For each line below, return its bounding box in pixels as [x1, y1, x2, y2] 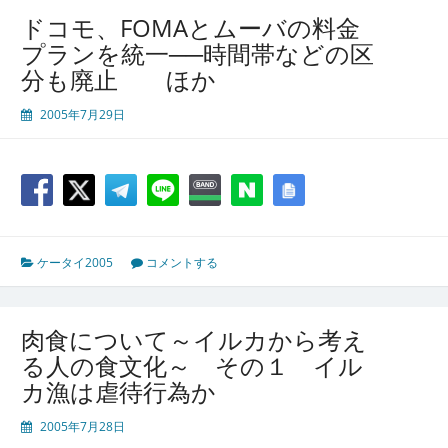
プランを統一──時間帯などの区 [21, 37, 374, 71]
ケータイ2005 [37, 254, 113, 272]
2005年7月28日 [40, 418, 125, 436]
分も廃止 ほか [21, 63, 216, 97]
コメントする [146, 254, 218, 272]
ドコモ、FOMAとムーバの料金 [21, 11, 360, 45]
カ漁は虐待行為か [21, 375, 216, 409]
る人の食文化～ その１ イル [21, 349, 363, 383]
